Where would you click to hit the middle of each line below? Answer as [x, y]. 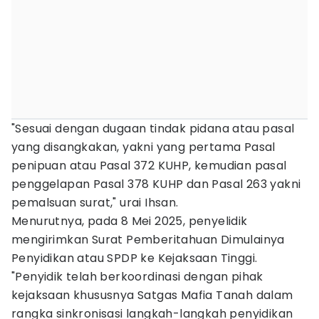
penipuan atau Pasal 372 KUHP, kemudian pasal [149, 166]
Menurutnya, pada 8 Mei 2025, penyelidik [130, 221]
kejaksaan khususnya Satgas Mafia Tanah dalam [152, 295]
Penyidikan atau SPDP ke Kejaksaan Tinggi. [135, 258]
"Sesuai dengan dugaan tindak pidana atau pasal [153, 129]
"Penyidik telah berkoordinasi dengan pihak [137, 277]
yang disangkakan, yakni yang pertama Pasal [143, 147]
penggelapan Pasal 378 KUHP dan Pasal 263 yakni [156, 184]
